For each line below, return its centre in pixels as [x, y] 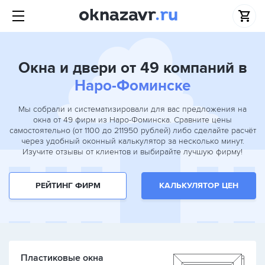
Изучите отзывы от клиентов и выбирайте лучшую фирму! [132, 152]
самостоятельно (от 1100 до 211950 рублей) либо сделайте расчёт [132, 130]
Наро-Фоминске [132, 86]
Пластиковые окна [62, 258]
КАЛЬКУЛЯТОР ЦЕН [199, 185]
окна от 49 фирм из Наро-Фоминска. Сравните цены [132, 120]
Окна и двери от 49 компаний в [132, 68]
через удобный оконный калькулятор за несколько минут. [132, 141]
